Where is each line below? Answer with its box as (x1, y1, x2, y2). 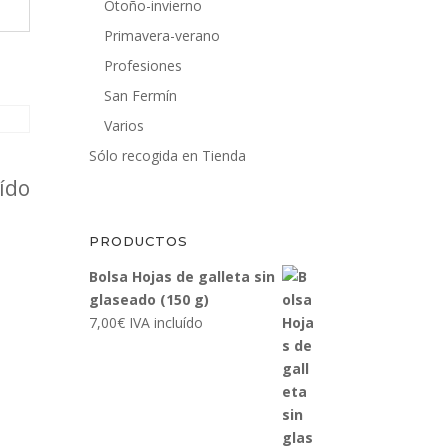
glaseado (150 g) (89, 290, 210, 310)
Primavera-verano (104, 26, 221, 46)
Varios (104, 116, 145, 136)
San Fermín (104, 86, 178, 106)
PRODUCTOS (89, 233, 189, 250)
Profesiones (104, 56, 183, 76)
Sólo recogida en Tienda (89, 146, 247, 166)
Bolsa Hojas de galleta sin (89, 267, 276, 287)
